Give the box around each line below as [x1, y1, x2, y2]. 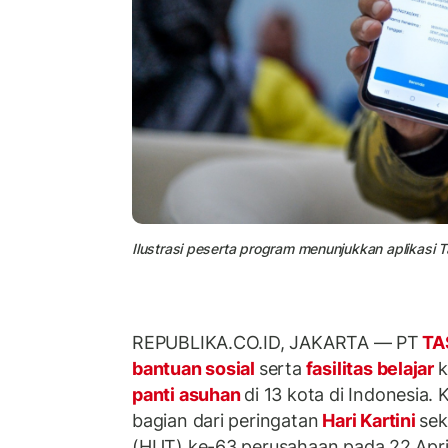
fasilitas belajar [301, 358, 438, 380]
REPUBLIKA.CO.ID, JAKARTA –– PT [132, 332, 419, 354]
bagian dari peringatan [132, 410, 319, 432]
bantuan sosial [132, 358, 259, 380]
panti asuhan [132, 384, 245, 406]
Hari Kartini [318, 410, 420, 432]
